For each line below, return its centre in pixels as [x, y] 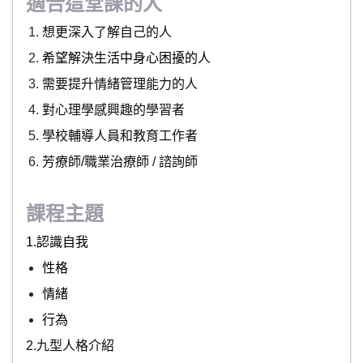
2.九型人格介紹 [70, 346]
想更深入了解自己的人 [107, 32]
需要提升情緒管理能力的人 [120, 84]
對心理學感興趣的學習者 [113, 110]
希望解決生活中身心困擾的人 [126, 58]
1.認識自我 [57, 242]
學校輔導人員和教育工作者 [120, 136]
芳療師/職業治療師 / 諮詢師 [120, 162]
